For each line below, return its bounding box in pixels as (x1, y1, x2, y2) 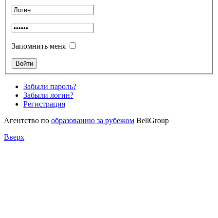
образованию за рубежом (51, 116, 134, 125)
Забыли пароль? (23, 82, 76, 91)
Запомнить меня (12, 41, 66, 50)
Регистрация (23, 99, 65, 108)
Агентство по (4, 116, 51, 125)
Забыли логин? (23, 91, 73, 99)
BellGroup (134, 116, 169, 125)
